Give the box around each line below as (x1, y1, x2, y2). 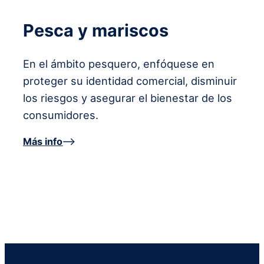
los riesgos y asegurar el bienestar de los (23, 91, 233, 104)
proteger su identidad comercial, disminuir (23, 74, 237, 87)
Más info (23, 136, 63, 148)
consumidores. (23, 108, 99, 121)
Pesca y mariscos (23, 19, 169, 41)
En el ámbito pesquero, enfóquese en (23, 57, 215, 70)
